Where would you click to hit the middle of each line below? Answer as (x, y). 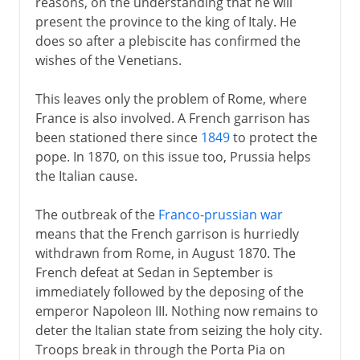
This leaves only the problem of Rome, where (171, 98)
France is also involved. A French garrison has (172, 118)
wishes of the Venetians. (108, 60)
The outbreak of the (96, 214)
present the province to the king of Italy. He (166, 21)
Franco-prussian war (220, 214)
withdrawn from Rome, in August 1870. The (165, 253)
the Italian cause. (86, 176)
